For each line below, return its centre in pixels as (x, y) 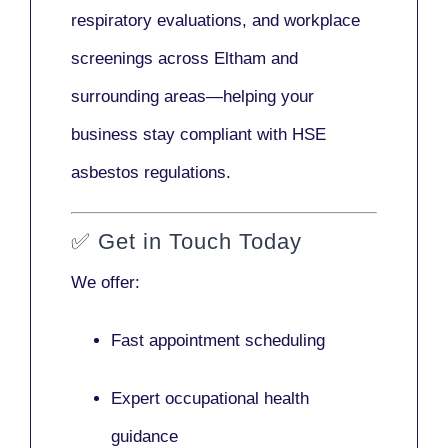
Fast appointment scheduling (218, 340)
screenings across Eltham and (184, 59)
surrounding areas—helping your (192, 97)
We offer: (105, 282)
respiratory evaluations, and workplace (215, 21)
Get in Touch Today (200, 241)
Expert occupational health (210, 398)
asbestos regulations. (151, 173)
